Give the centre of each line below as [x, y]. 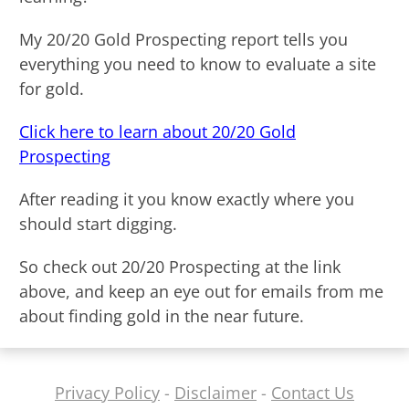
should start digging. [98, 224]
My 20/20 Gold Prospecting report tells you [184, 39]
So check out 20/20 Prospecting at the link [180, 267]
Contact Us [313, 393]
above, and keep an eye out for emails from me [201, 291]
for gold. [52, 89]
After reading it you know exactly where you [187, 199]
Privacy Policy [107, 393]
